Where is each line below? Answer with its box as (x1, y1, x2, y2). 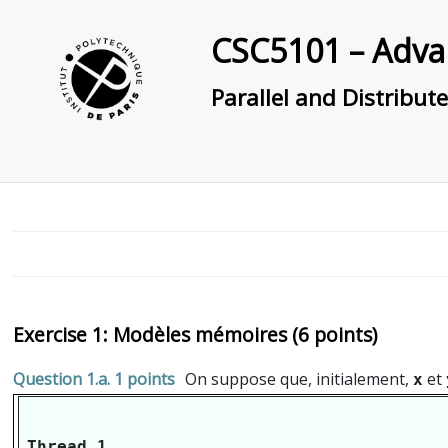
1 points (113, 368, 175, 391)
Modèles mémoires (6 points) (112, 321, 377, 349)
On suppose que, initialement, (185, 368, 414, 391)
